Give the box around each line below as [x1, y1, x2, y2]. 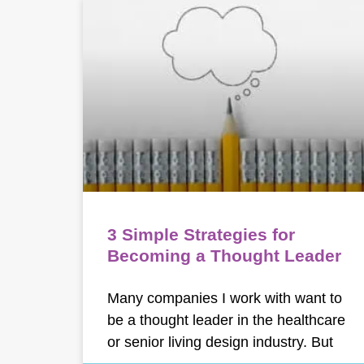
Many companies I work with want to [107, 288, 342, 306]
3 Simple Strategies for [107, 224, 295, 244]
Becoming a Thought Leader [107, 245, 341, 265]
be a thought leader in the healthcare [107, 310, 345, 328]
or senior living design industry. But [107, 332, 333, 350]
